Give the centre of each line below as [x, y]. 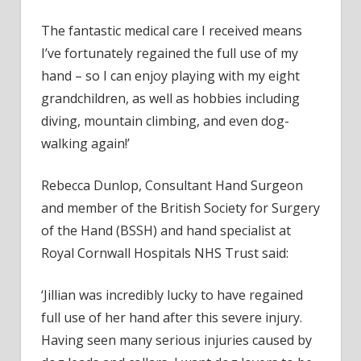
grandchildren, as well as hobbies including [170, 99]
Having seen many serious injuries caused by [176, 340]
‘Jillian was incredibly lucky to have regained [172, 295]
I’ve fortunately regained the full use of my [170, 54]
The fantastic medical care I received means [172, 31]
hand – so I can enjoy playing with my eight [170, 76]
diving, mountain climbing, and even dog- [165, 121]
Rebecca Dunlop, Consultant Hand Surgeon [172, 186]
